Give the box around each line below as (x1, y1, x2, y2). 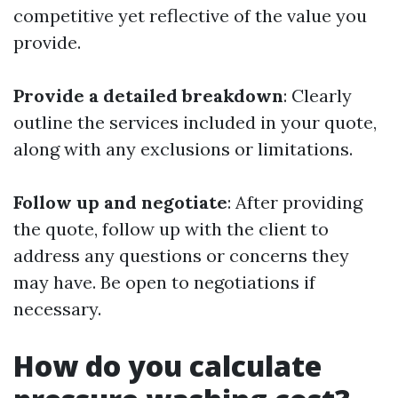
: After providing (227, 191, 362, 213)
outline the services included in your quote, (13, 111, 377, 133)
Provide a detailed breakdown (13, 84, 283, 107)
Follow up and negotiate (13, 191, 227, 213)
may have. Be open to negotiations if (13, 271, 315, 293)
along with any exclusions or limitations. (13, 138, 353, 160)
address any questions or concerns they (13, 244, 349, 267)
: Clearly (283, 84, 352, 107)
